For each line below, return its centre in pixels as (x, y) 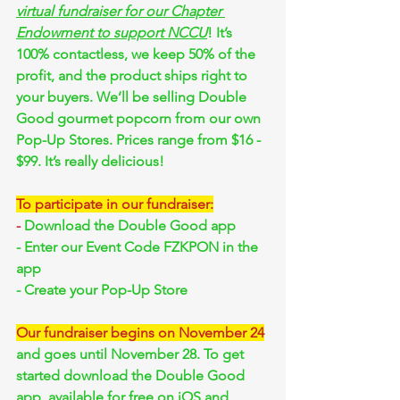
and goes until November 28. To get (132, 354)
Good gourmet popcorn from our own (140, 118)
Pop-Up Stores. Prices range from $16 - (140, 140)
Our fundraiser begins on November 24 (140, 333)
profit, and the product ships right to (133, 75)
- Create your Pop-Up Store (102, 290)
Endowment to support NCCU (112, 33)
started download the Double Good (132, 375)
